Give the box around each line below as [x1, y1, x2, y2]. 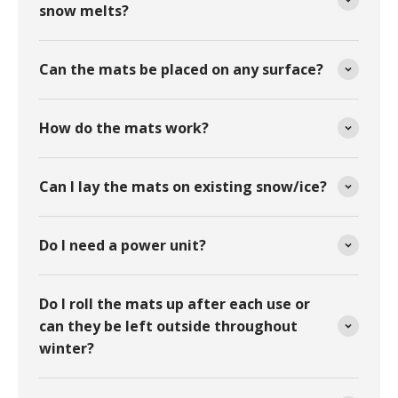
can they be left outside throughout [39, 315, 298, 336]
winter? [39, 338, 94, 358]
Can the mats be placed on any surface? [39, 59, 323, 79]
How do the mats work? [39, 117, 209, 138]
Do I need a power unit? [39, 235, 206, 255]
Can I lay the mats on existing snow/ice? [39, 176, 327, 196]
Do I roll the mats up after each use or [39, 293, 310, 314]
